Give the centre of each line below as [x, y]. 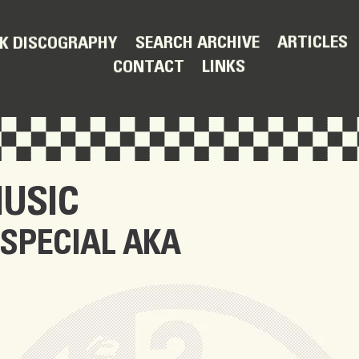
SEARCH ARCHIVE [198, 42]
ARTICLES [313, 42]
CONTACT [149, 67]
